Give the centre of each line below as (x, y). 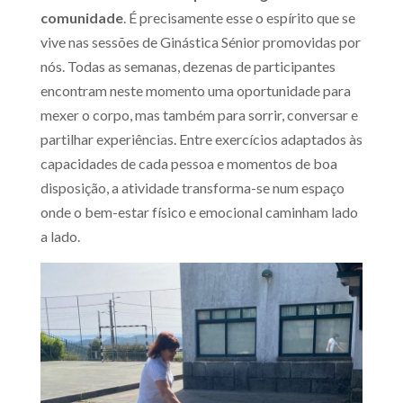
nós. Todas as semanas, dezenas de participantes (188, 66)
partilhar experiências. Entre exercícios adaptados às (201, 139)
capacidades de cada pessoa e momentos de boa (188, 163)
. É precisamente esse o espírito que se (239, 17)
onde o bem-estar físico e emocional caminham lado (199, 211)
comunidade (81, 17)
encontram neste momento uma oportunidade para (195, 90)
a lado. (60, 236)
